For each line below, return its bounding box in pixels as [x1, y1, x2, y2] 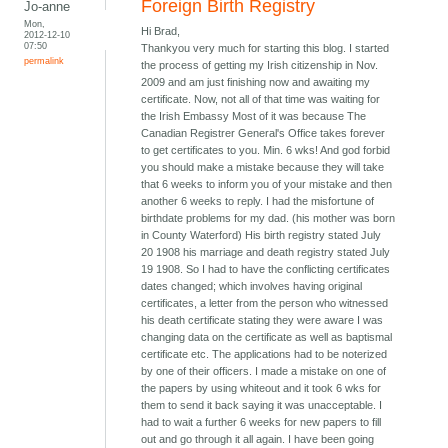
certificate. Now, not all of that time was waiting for [141, 93, 381, 106]
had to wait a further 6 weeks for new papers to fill [141, 416, 382, 429]
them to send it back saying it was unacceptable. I [141, 399, 383, 412]
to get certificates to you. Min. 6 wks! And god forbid [141, 144, 391, 157]
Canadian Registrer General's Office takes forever [141, 127, 386, 140]
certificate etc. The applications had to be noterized [141, 348, 388, 361]
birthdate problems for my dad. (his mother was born [141, 212, 396, 225]
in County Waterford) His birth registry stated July [141, 229, 382, 242]
